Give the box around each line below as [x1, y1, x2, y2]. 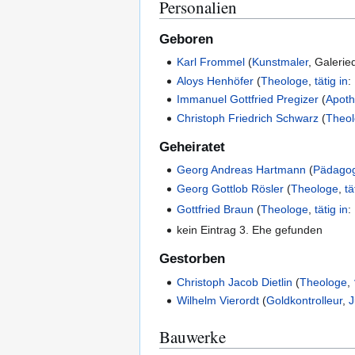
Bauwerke [159, 325, 226, 348]
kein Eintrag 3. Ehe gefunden [177, 223, 323, 236]
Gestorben [159, 251, 225, 267]
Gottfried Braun [177, 202, 254, 216]
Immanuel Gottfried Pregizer [177, 93, 319, 106]
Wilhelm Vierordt [177, 293, 260, 307]
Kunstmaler [252, 55, 309, 69]
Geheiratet [159, 139, 225, 155]
